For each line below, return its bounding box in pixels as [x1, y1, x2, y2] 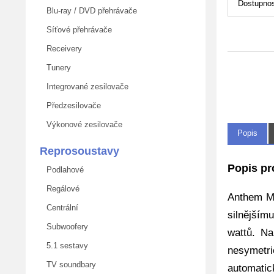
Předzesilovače [42, 101, 101, 110]
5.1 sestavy [42, 241, 88, 250]
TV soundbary [42, 260, 96, 269]
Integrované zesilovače [42, 82, 128, 91]
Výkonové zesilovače [42, 120, 122, 129]
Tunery [42, 63, 71, 72]
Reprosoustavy [40, 145, 119, 157]
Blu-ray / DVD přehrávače [42, 6, 137, 15]
